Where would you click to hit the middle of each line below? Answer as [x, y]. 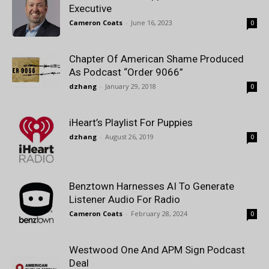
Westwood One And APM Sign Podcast [157, 250]
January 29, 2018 [131, 86]
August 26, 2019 [129, 137]
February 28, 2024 [159, 213]
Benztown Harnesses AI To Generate [152, 186]
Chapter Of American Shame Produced [156, 59]
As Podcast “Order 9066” [126, 72]
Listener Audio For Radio [125, 199]
